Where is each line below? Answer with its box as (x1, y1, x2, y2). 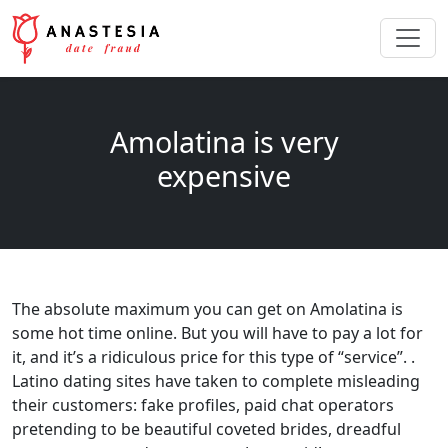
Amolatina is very (109, 121, 339, 161)
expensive (157, 155, 291, 195)
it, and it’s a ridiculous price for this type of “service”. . (12, 345, 415, 368)
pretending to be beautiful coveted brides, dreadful (12, 417, 401, 440)
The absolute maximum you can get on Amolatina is (12, 297, 403, 320)
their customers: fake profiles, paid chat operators (12, 393, 394, 416)
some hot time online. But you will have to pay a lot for (12, 321, 423, 344)
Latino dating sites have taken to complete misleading (12, 369, 420, 392)
